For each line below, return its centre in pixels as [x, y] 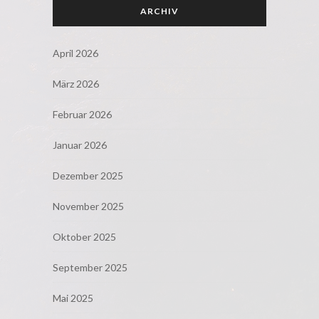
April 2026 [75, 53]
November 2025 [88, 206]
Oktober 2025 [84, 236]
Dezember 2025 [88, 175]
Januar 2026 [80, 145]
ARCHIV [159, 11]
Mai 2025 [73, 298]
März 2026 [76, 83]
